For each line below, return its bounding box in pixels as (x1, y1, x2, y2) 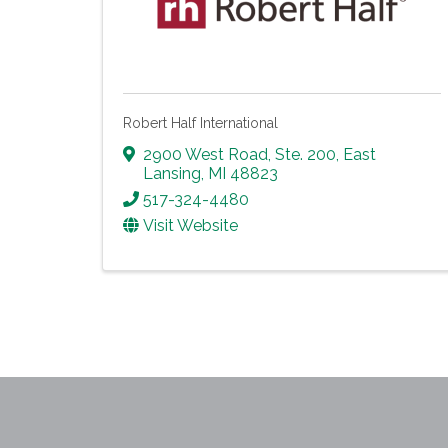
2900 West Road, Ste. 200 (143, 145, 336, 165)
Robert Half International (123, 114, 278, 131)
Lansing (143, 164, 201, 184)
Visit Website (143, 216, 238, 236)
